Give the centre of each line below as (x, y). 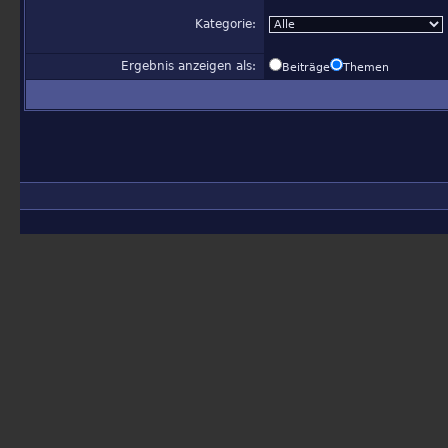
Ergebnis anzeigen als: (190, 66)
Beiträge (306, 67)
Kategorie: (227, 24)
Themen (366, 67)
